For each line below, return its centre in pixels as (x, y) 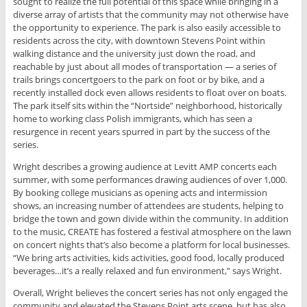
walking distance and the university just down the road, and (134, 54)
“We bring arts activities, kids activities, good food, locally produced (148, 258)
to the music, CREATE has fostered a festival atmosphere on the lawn (152, 232)
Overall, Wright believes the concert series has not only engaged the (150, 293)
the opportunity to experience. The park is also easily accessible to (147, 28)
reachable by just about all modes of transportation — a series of (144, 67)
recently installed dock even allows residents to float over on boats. (149, 93)
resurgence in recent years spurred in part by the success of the (141, 132)
